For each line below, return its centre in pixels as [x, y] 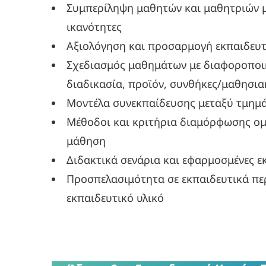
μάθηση [86, 141]
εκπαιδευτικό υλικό [115, 198]
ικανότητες [94, 27]
